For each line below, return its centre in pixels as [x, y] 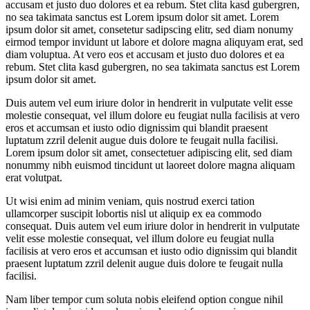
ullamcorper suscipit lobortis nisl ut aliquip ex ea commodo [134, 213]
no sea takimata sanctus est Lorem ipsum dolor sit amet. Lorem [142, 17]
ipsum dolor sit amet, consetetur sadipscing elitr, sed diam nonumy [149, 29]
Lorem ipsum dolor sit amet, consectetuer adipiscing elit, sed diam [149, 152]
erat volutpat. [34, 177]
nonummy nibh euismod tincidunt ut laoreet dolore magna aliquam [150, 165]
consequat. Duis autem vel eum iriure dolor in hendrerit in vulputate [153, 226]
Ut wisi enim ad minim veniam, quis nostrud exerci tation [130, 201]
